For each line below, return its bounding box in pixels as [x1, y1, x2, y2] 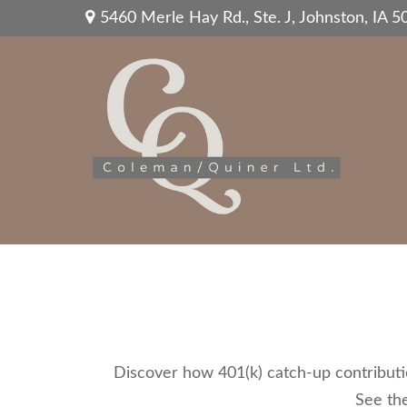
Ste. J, [253, 9, 296, 26]
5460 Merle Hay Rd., [100, 9, 254, 26]
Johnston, [299, 9, 369, 26]
